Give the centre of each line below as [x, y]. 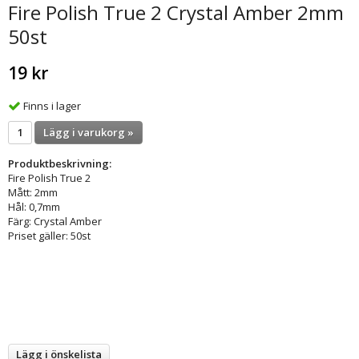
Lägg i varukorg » [89, 132]
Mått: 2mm [33, 192]
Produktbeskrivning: [60, 163]
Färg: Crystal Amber [55, 221]
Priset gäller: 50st [49, 235]
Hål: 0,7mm [34, 206]
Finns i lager [52, 105]
